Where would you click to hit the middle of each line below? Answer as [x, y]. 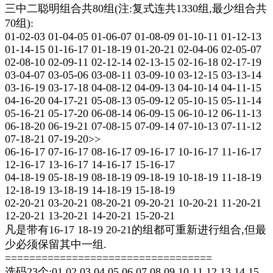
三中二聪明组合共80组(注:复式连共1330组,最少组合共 [136, 9]
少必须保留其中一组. [56, 244]
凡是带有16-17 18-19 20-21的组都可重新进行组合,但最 [136, 230]
